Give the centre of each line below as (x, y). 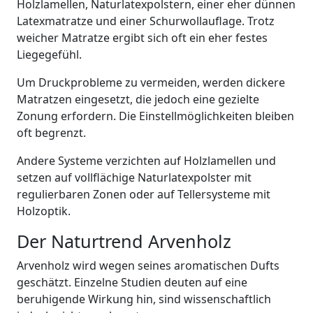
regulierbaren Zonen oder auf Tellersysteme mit (144, 194)
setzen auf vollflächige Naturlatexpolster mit (134, 177)
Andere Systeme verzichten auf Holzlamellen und (146, 161)
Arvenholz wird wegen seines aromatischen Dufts (148, 265)
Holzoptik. (44, 211)
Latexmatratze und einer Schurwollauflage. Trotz (146, 21)
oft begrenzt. (51, 133)
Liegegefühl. (49, 54)
